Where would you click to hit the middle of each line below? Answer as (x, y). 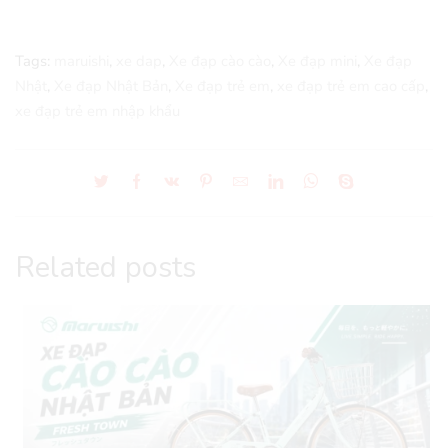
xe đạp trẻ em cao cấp (351, 85)
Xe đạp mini (317, 60)
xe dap (139, 60)
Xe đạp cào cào (220, 60)
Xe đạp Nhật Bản (111, 85)
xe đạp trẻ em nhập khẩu (97, 110)
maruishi (81, 60)
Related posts (105, 267)
